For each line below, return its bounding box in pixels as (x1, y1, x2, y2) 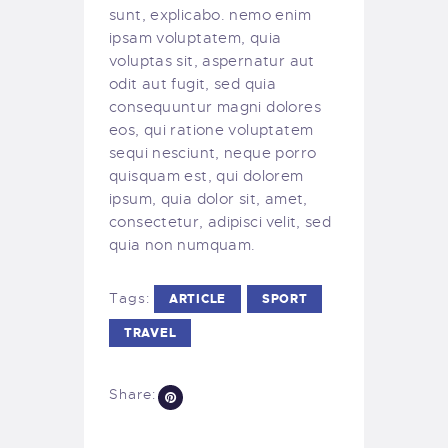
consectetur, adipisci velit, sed (109, 212, 332, 231)
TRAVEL (124, 325, 177, 342)
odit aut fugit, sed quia (109, 74, 277, 93)
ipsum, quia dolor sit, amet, (109, 189, 308, 208)
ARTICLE (169, 291, 226, 308)
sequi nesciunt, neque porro (109, 143, 317, 162)
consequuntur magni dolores (109, 97, 321, 116)
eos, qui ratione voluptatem (109, 120, 314, 139)
